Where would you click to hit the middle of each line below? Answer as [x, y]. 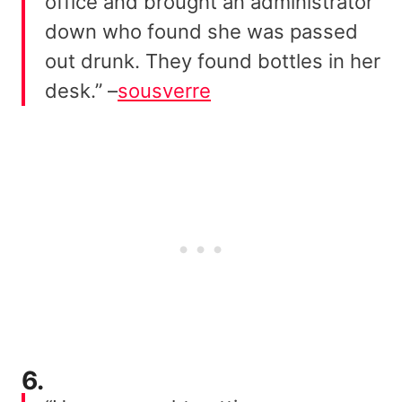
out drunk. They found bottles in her [213, 61]
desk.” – [81, 90]
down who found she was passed [201, 31]
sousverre [164, 90]
